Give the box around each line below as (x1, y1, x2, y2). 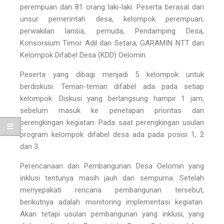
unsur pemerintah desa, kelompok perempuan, (20, 14, 204, 23)
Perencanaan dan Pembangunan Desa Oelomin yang (20, 161, 204, 170)
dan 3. (20, 141, 39, 151)
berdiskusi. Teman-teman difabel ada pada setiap (20, 81, 204, 91)
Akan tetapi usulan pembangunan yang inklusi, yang (20, 209, 204, 218)
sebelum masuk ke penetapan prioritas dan (20, 105, 204, 115)
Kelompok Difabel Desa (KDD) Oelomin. (20, 50, 147, 59)
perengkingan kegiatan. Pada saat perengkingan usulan (20, 117, 204, 127)
